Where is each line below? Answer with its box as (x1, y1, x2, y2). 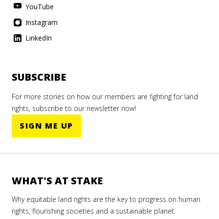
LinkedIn (23, 33, 52, 43)
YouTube (23, 2, 54, 12)
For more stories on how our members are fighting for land (12, 92, 198, 102)
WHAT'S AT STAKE (12, 174, 103, 188)
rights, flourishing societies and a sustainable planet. (12, 206, 175, 216)
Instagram (23, 18, 58, 27)
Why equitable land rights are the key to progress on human (12, 195, 200, 204)
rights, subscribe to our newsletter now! (12, 104, 136, 113)
